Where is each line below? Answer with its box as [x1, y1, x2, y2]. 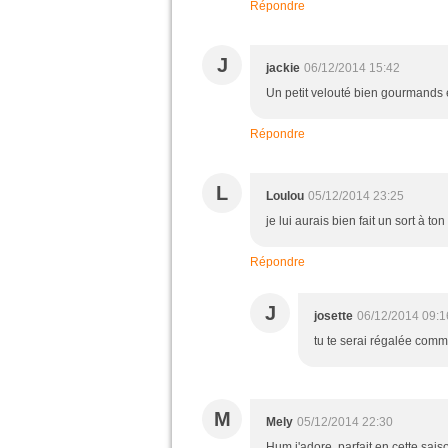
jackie [266, 61, 300, 75]
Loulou [266, 189, 304, 203]
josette [314, 309, 353, 323]
